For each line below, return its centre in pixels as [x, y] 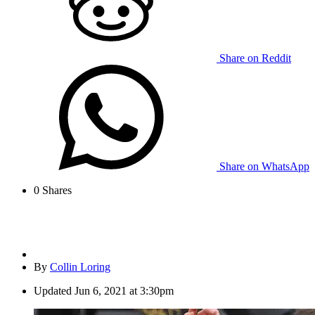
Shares [56, 191]
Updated [53, 291]
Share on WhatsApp [264, 167]
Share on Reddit [255, 58]
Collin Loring [80, 267]
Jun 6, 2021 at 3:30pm [124, 291]
